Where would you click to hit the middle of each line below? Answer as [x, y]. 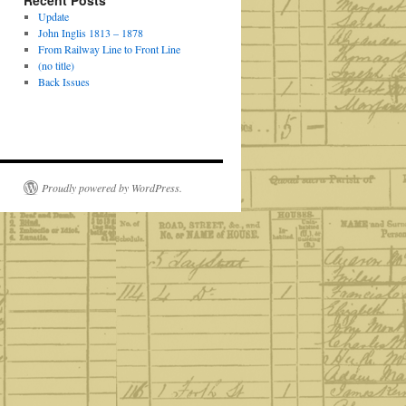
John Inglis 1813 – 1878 [90, 33]
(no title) [56, 65]
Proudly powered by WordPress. [112, 188]
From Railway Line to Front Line [109, 49]
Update [53, 16]
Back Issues [63, 82]
